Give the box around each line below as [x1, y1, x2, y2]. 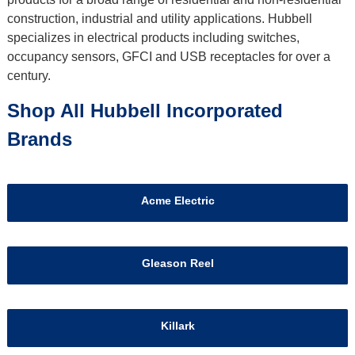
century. [6, 69, 51, 83]
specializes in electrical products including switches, [6, 31, 300, 45]
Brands [6, 128, 72, 151]
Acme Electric [140, 194, 215, 208]
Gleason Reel [141, 257, 214, 270]
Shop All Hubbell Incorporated [6, 100, 283, 122]
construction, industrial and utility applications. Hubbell [6, 12, 312, 26]
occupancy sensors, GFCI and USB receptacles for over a [6, 50, 330, 64]
